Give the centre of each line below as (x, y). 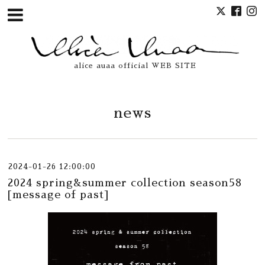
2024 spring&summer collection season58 (125, 183)
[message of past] (59, 195)
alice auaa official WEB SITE (135, 66)
